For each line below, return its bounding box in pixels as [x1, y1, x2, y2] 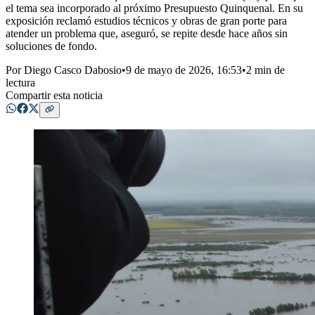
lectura [6, 77, 35, 89]
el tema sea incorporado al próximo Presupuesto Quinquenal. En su [6, 2, 303, 15]
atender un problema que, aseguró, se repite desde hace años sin [6, 27, 288, 40]
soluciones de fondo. [6, 40, 97, 53]
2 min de [246, 64, 285, 77]
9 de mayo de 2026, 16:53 [126, 64, 242, 77]
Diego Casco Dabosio [24, 64, 122, 77]
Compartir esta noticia [6, 89, 103, 102]
